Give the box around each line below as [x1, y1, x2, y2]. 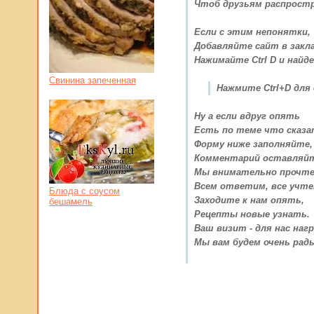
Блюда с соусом [49, 186, 120, 196]
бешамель [49, 196, 93, 207]
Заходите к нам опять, [194, 195, 304, 205]
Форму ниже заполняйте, [194, 139, 313, 149]
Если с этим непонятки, [194, 27, 310, 37]
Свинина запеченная [49, 75, 136, 86]
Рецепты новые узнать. [194, 209, 310, 219]
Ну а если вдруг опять [194, 111, 300, 121]
